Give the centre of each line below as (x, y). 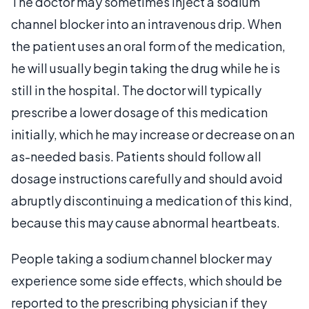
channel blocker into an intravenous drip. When (146, 23)
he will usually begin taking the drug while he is (146, 68)
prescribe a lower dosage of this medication (139, 112)
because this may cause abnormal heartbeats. (146, 222)
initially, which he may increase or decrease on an (153, 134)
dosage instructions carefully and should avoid (147, 178)
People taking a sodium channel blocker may (141, 258)
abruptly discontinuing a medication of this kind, (152, 200)
